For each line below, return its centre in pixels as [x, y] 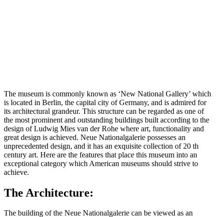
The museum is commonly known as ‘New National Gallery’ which [108, 93]
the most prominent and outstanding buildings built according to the [107, 120]
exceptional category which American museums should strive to [101, 163]
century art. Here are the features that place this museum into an [101, 155]
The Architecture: [49, 193]
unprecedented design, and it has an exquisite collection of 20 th [101, 146]
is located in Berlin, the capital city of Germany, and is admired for [105, 102]
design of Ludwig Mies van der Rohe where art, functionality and [104, 128]
